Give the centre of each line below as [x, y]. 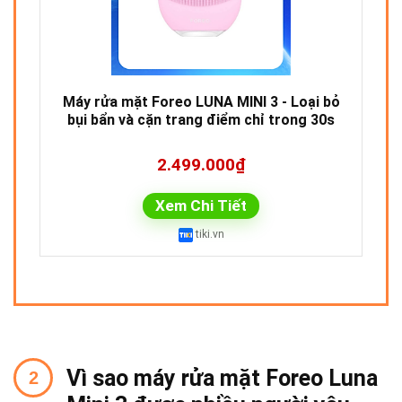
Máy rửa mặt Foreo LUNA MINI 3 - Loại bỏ [201, 102]
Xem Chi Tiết [201, 206]
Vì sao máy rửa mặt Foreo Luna [222, 379]
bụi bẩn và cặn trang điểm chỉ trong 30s [201, 120]
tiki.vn [208, 235]
